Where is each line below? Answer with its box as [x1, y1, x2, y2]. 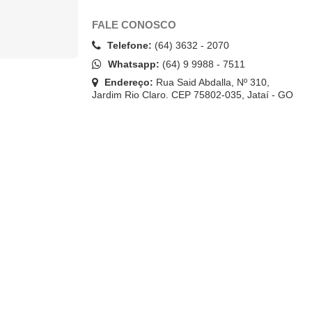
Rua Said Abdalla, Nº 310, [153, 77, 270, 88]
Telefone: [104, 40, 152, 51]
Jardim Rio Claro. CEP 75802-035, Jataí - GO [92, 89, 293, 100]
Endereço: [102, 77, 153, 88]
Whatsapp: [105, 58, 159, 70]
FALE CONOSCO [92, 19, 176, 31]
